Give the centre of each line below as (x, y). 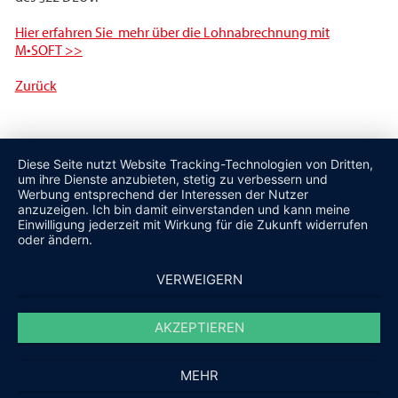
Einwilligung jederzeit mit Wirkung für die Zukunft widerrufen (193, 224)
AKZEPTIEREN (199, 327)
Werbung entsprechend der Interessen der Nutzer (163, 194)
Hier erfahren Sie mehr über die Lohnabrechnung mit (172, 32)
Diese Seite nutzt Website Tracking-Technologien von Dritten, (195, 164)
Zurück (36, 85)
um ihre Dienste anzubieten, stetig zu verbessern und (173, 179)
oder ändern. (55, 239)
